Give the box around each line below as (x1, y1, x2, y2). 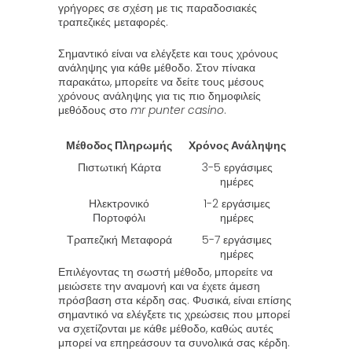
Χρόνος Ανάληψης (188, 137, 286, 153)
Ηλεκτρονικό (89, 196, 149, 211)
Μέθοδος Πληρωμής (66, 137, 172, 153)
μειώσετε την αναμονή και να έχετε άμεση (58, 278, 260, 294)
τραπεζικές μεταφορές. (58, 14, 168, 30)
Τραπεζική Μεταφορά (66, 232, 172, 247)
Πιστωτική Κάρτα (77, 159, 161, 175)
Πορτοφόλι (93, 210, 145, 225)
